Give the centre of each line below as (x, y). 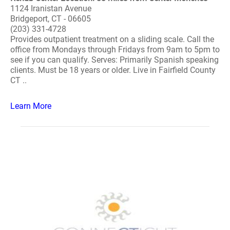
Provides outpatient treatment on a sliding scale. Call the (112, 39)
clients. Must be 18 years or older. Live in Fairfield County (113, 70)
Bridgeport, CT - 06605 (51, 19)
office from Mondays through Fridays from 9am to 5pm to (115, 50)
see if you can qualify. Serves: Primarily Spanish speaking (114, 60)
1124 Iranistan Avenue (51, 8)
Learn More (31, 106)
